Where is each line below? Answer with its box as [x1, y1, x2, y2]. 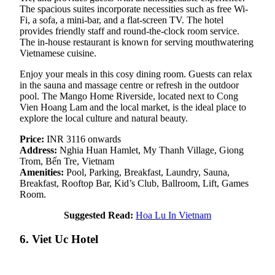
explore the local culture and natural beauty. [20, 112, 188, 123]
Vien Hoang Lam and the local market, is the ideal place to [20, 101, 246, 112]
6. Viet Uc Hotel [20, 232, 98, 246]
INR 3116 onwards [44, 133, 121, 144]
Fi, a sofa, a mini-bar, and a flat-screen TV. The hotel [20, 14, 223, 25]
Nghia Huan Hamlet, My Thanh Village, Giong [57, 144, 244, 155]
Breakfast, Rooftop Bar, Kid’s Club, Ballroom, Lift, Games [20, 177, 249, 188]
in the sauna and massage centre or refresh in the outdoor [20, 79, 239, 90]
